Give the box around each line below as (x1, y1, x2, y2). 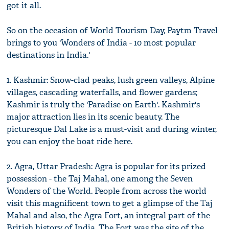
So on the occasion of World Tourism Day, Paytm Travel (7, 25, 218, 36)
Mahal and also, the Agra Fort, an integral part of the (7, 210, 211, 221)
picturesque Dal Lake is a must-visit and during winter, (7, 124, 217, 135)
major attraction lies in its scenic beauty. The (7, 111, 180, 123)
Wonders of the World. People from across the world (7, 186, 207, 197)
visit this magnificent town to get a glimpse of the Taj (7, 198, 213, 209)
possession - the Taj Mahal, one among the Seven (7, 173, 193, 185)
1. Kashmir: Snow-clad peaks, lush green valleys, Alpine (7, 75, 215, 86)
